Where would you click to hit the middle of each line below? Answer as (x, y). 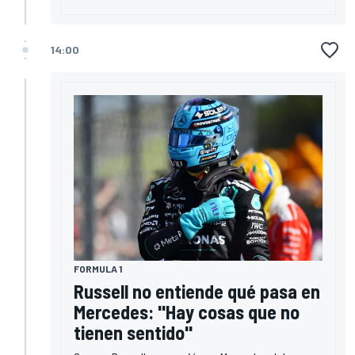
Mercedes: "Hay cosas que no (187, 311)
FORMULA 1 (98, 268)
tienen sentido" (133, 332)
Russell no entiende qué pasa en (197, 291)
